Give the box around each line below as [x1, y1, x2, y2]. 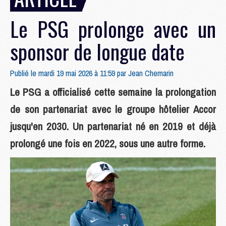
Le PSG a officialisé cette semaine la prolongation [10, 85, 216, 99]
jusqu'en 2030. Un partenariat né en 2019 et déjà [10, 119, 216, 134]
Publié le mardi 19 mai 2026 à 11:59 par [10, 68, 128, 79]
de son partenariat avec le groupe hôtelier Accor [10, 102, 216, 117]
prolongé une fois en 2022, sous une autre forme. [10, 136, 205, 151]
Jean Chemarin [128, 68, 174, 79]
